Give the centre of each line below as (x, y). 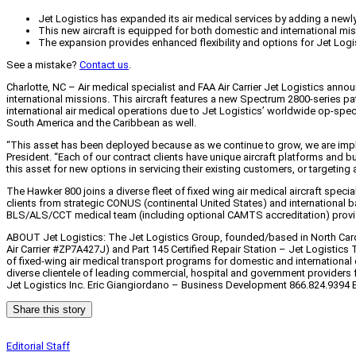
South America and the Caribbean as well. (101, 123)
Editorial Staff (38, 346)
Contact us (104, 65)
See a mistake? (43, 65)
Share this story (49, 310)
